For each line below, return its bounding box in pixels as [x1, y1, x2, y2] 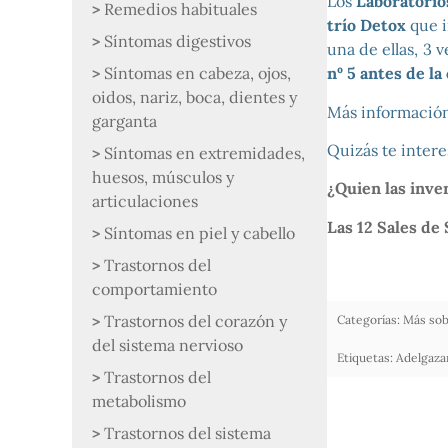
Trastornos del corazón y [104, 311, 287, 331]
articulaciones [92, 191, 198, 211]
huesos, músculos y [92, 167, 234, 187]
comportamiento [92, 279, 217, 299]
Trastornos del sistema [104, 423, 271, 443]
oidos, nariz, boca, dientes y [92, 87, 297, 107]
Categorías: [336, 312, 400, 328]
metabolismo [92, 391, 186, 411]
